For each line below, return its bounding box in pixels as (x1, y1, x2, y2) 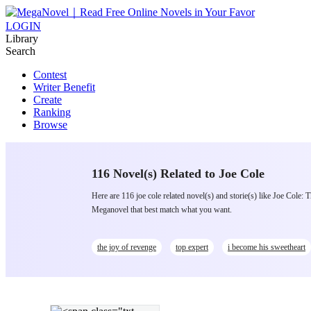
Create (33, 94, 62, 106)
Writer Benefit (33, 81, 95, 93)
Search (6, 45, 35, 57)
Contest (33, 69, 67, 81)
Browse (33, 119, 67, 131)
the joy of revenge (97, 242, 156, 253)
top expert (176, 242, 208, 253)
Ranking (33, 106, 71, 118)
